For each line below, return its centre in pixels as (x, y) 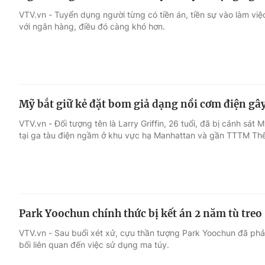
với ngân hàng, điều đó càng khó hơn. (92, 26)
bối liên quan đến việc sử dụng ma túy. (94, 245)
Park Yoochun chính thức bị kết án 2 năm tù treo (140, 214)
